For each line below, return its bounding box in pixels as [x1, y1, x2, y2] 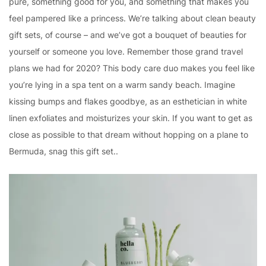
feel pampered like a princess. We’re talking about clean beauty [9, 13, 256, 23]
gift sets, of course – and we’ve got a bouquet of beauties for [9, 30, 246, 40]
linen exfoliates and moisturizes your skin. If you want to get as [9, 113, 252, 123]
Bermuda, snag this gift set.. [9, 146, 118, 156]
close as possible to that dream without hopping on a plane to [9, 129, 248, 140]
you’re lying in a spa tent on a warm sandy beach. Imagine [9, 80, 235, 90]
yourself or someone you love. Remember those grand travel [9, 46, 243, 56]
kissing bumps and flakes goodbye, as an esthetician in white [9, 96, 247, 106]
